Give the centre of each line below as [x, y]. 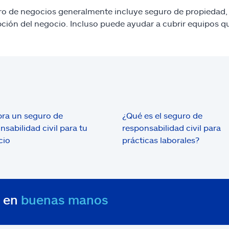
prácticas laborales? [161, 140]
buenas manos [65, 200]
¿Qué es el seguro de [162, 116]
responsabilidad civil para [171, 128]
